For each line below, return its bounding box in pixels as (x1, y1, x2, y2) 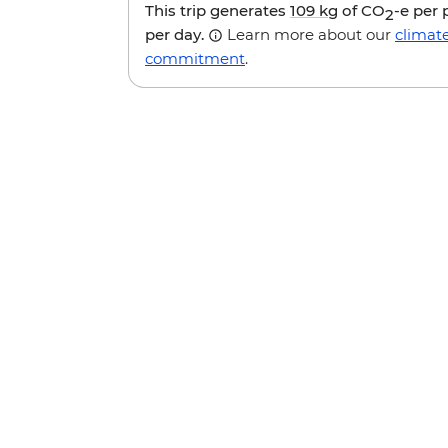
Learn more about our (223, 24, 395, 44)
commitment (145, 48, 245, 68)
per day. (145, 24, 208, 44)
